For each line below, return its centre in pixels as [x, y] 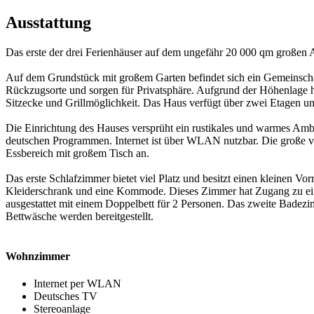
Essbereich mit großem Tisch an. [77, 153]
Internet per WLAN [77, 284]
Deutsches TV [66, 296]
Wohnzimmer [38, 256]
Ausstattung [48, 22]
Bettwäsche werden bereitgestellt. [80, 216]
